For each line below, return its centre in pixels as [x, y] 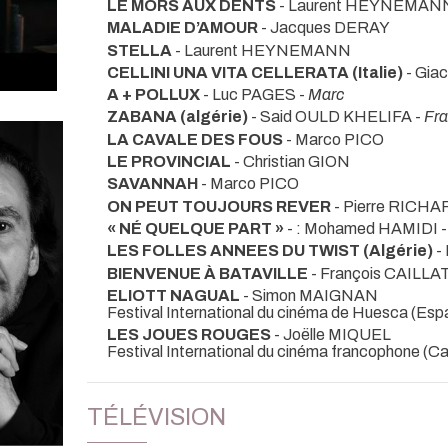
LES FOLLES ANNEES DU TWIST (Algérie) [270, 251]
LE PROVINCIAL [170, 162]
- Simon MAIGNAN [310, 295]
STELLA [141, 50]
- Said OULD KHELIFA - [336, 117]
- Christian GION [292, 162]
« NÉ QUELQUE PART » [197, 229]
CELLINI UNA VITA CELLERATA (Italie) [255, 72]
